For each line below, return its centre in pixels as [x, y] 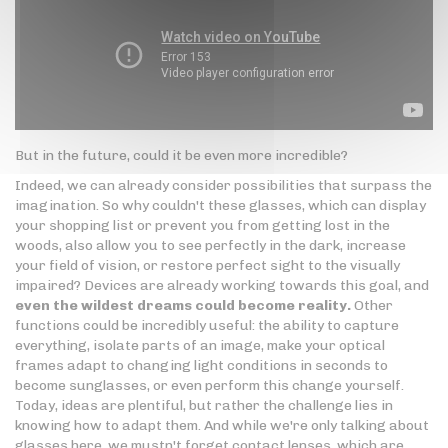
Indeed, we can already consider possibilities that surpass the [223, 186]
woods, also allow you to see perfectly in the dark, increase [210, 246]
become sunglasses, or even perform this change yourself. [209, 386]
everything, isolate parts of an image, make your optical [200, 346]
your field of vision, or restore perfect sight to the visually [207, 266]
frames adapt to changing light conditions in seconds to [201, 366]
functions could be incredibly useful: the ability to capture [207, 326]
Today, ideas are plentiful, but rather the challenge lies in [204, 406]
